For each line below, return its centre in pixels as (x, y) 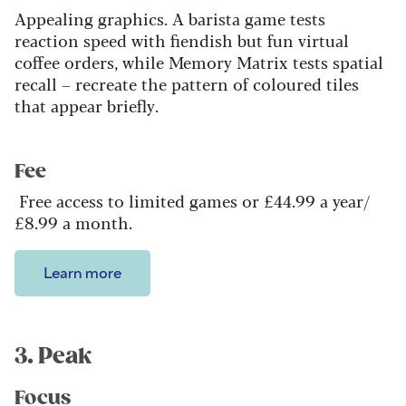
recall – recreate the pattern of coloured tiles (187, 84)
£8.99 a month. (73, 222)
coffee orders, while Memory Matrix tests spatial (199, 62)
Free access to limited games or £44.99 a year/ (194, 201)
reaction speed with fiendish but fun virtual (182, 40)
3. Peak (53, 357)
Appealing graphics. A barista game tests (170, 19)
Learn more (82, 274)
